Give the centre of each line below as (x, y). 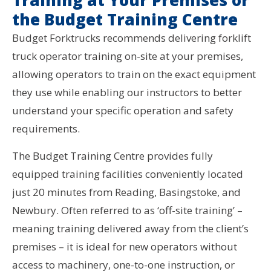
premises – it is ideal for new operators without (125, 247)
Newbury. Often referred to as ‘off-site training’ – (127, 211)
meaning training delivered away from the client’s (130, 229)
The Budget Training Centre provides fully (113, 156)
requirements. (46, 129)
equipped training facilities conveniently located (128, 174)
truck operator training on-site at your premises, (128, 56)
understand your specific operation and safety (123, 111)
